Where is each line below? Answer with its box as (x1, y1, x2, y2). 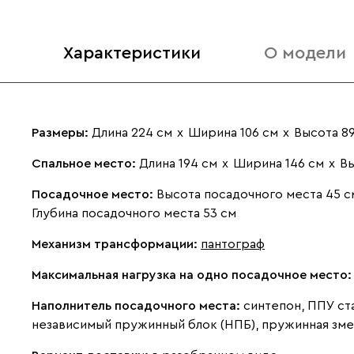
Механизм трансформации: (32, 238, 201, 250)
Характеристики (63, 44, 201, 62)
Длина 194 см (139, 157, 217, 170)
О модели (264, 44, 346, 62)
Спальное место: (32, 157, 139, 170)
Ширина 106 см (188, 126, 278, 139)
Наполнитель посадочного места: (32, 299, 243, 312)
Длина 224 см (92, 126, 172, 139)
